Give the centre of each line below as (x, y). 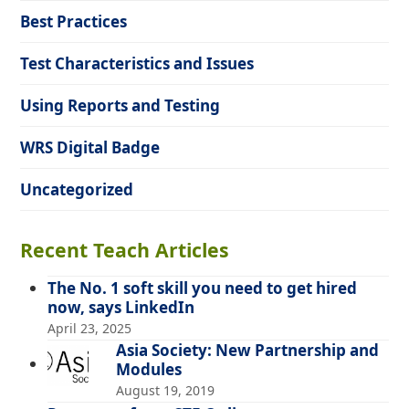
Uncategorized (77, 189)
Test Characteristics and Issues (137, 63)
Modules (149, 369)
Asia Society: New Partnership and (248, 350)
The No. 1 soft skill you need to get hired (203, 288)
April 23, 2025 (90, 328)
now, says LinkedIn (121, 307)
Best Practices (74, 21)
